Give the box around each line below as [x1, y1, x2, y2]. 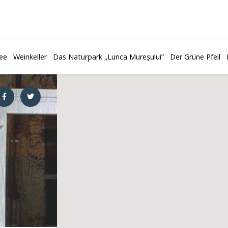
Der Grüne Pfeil [170, 52, 220, 62]
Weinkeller [13, 52, 47, 62]
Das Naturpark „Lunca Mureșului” [53, 52, 164, 62]
